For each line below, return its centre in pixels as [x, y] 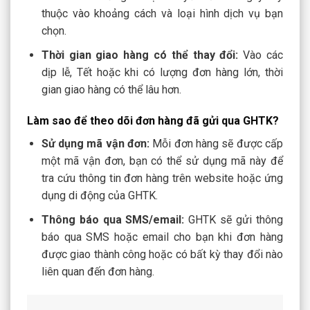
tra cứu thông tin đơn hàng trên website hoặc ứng [162, 179]
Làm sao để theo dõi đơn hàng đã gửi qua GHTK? [153, 121]
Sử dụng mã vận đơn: [95, 144]
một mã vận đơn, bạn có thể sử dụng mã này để [162, 161]
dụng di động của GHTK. [99, 196]
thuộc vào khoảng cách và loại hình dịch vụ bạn [162, 13]
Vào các [261, 55]
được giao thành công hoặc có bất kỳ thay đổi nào [162, 254]
